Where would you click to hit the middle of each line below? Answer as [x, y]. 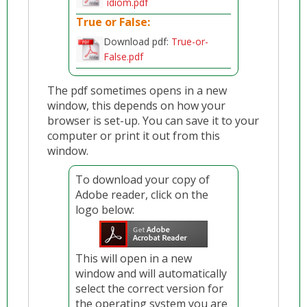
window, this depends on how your [137, 106]
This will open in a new [134, 258]
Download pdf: [138, 41]
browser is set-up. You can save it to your [153, 121]
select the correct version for [150, 288]
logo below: [105, 210]
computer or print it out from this [134, 136]
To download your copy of [143, 180]
